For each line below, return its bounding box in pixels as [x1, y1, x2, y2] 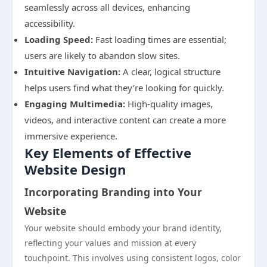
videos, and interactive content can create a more [24, 114, 226, 126]
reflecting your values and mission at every [24, 237, 196, 249]
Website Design [24, 160, 126, 178]
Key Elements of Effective [24, 144, 191, 162]
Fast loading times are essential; [93, 33, 226, 45]
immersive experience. [24, 130, 117, 142]
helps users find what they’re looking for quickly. [24, 82, 224, 94]
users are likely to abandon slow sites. [24, 49, 180, 61]
